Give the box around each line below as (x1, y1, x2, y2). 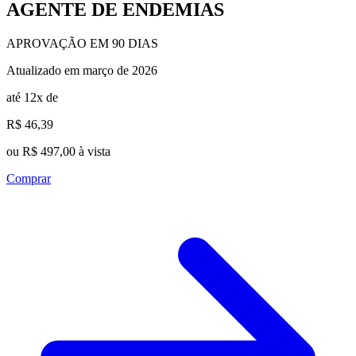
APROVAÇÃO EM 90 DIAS (6, 36, 158, 50)
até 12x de (6, 90, 58, 104)
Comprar (6, 171, 51, 185)
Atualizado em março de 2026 (6, 63, 157, 77)
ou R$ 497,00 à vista (6, 144, 110, 158)
